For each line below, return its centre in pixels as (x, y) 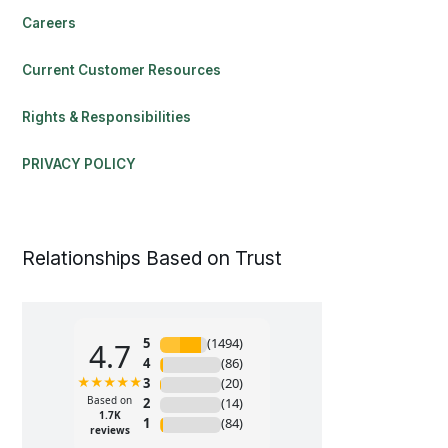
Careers (49, 23)
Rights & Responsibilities (107, 117)
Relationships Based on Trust (152, 258)
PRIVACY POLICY (79, 164)
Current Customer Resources (122, 70)
